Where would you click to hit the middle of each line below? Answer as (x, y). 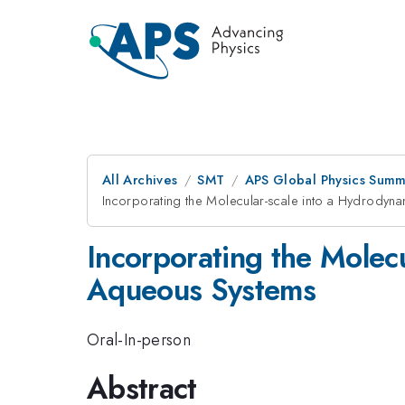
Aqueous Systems (202, 290)
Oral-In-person (139, 339)
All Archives (140, 180)
